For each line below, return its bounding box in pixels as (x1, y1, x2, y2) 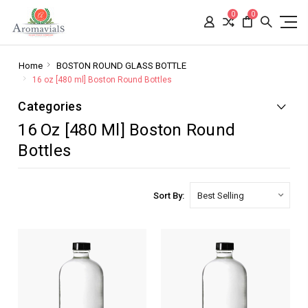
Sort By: (153, 190, 184, 201)
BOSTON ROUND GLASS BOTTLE (56, 60, 186, 71)
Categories (18, 99, 82, 113)
